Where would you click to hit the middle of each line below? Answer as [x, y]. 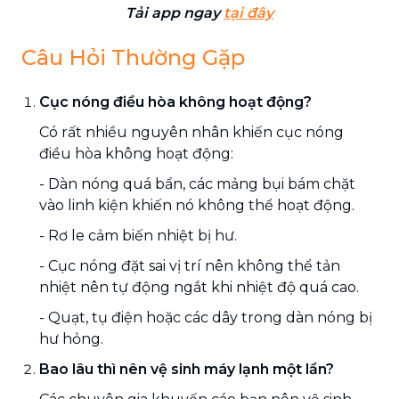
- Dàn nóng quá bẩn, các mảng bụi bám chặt [197, 183]
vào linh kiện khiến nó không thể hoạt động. [197, 205]
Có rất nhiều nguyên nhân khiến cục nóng [191, 132]
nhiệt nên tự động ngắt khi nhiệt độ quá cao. [199, 287]
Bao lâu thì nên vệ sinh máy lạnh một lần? [187, 369]
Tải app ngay [175, 12]
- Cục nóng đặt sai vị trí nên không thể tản [190, 265]
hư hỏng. [71, 338]
